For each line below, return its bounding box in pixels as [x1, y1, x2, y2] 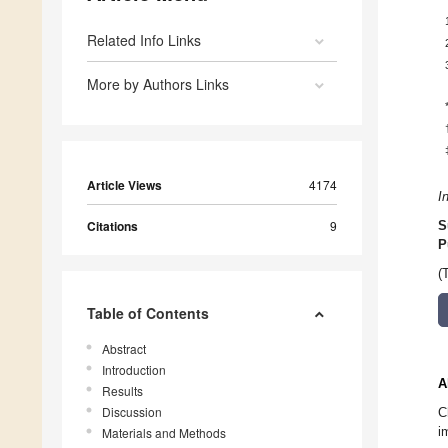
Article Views [87, 176, 162, 195]
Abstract [102, 340, 146, 358]
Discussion [102, 403, 162, 421]
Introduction [102, 361, 166, 379]
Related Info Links [87, 30, 201, 51]
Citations [87, 217, 138, 236]
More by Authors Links [87, 74, 229, 95]
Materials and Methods [102, 424, 226, 442]
